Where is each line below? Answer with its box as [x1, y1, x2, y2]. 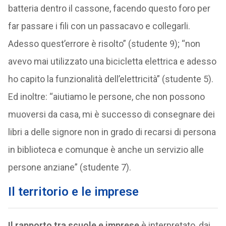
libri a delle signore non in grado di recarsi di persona [8, 127, 216, 137]
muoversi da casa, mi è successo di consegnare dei [8, 109, 215, 120]
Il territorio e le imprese [8, 185, 139, 199]
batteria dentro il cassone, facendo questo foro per [8, 3, 210, 14]
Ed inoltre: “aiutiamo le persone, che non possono [8, 91, 205, 102]
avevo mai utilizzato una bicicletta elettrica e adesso [8, 56, 216, 67]
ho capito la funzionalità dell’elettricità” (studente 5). [8, 74, 213, 84]
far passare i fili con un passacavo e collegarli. [8, 21, 190, 31]
